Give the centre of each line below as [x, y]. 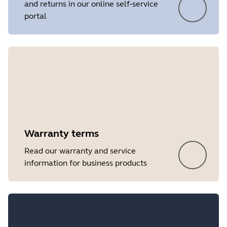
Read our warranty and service [80, 151]
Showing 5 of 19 [113, 56]
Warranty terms [62, 134]
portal [35, 16]
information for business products [86, 163]
